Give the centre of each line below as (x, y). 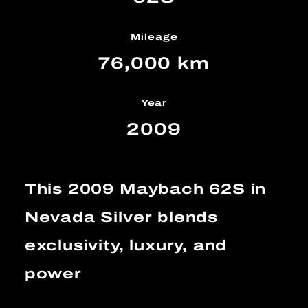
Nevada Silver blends (121, 217)
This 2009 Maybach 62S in (145, 189)
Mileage (154, 37)
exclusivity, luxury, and (126, 245)
